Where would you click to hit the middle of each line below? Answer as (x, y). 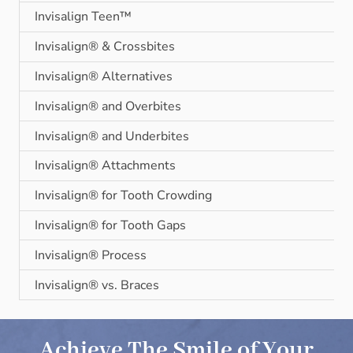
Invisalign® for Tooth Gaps (111, 225)
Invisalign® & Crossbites (105, 47)
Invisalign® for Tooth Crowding (124, 196)
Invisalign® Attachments (106, 166)
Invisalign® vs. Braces (97, 285)
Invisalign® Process (91, 255)
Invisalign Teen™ (84, 17)
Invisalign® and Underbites (112, 136)
